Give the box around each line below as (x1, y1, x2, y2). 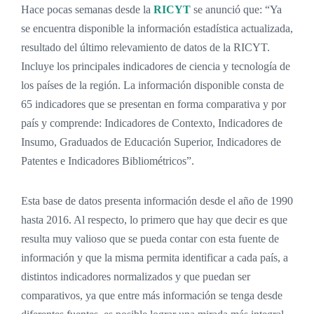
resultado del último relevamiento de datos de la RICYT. (21, 41, 270, 54)
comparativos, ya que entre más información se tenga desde (21, 289, 282, 302)
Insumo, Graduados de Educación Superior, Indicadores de (21, 136, 281, 149)
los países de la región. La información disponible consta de (21, 79, 284, 92)
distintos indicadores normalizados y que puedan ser (21, 271, 250, 283)
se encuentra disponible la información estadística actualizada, (21, 22, 293, 35)
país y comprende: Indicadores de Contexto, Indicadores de (21, 117, 282, 130)
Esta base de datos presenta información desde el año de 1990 (21, 195, 293, 207)
